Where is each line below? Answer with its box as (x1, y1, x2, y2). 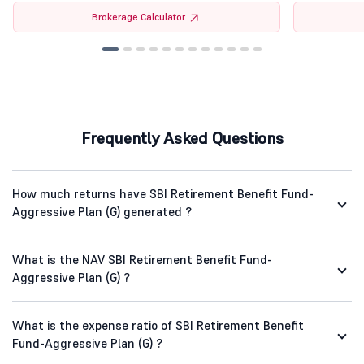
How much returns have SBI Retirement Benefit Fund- (12, 186, 314, 202)
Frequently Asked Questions (80, 128, 284, 149)
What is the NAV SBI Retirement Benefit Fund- (12, 252, 272, 268)
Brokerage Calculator (92, 11, 186, 24)
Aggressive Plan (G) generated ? (12, 204, 192, 220)
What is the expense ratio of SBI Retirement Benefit (12, 318, 304, 334)
